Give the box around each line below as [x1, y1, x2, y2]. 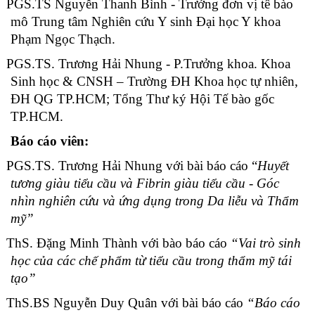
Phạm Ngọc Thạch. [11, 31, 115, 46]
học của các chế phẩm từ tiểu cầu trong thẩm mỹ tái [11, 252, 292, 268]
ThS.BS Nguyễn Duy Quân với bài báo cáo [6, 295, 247, 310]
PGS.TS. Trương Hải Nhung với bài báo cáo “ [6, 157, 257, 173]
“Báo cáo [247, 295, 300, 310]
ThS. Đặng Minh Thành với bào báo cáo [6, 235, 231, 250]
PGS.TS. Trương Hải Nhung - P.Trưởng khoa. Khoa [6, 56, 290, 71]
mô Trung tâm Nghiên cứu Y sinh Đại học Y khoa [11, 13, 281, 29]
